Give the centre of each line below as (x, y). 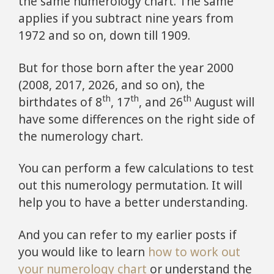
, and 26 (161, 102)
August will (223, 102)
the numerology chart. (81, 136)
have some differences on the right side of (137, 119)
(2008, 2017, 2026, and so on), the (112, 85)
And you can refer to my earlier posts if (128, 235)
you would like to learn (83, 252)
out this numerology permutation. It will (130, 186)
